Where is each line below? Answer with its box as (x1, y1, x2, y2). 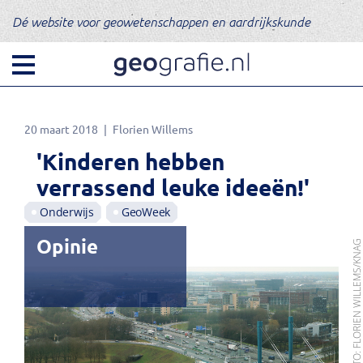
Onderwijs (40, 204, 94, 220)
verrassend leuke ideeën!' (36, 173, 310, 201)
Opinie (36, 233, 98, 258)
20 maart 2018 (24, 122, 98, 136)
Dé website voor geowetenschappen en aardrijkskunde (12, 13, 310, 29)
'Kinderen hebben (36, 147, 224, 175)
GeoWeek (121, 204, 170, 220)
